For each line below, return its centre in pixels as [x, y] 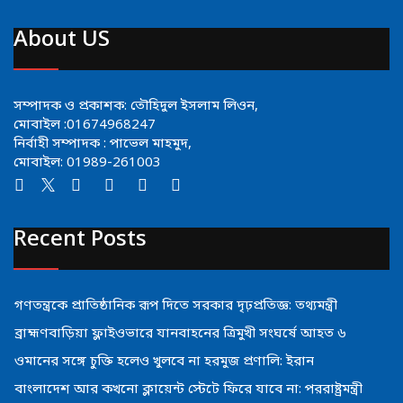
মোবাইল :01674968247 [85, 125]
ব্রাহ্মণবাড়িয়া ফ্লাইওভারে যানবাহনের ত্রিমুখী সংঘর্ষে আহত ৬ [180, 333]
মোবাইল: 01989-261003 [87, 163]
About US [62, 41]
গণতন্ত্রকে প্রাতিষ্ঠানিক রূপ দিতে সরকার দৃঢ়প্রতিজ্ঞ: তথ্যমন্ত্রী [176, 305]
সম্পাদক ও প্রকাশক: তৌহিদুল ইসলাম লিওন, [136, 107]
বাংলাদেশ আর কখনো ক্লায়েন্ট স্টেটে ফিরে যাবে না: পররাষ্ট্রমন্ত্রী [188, 389]
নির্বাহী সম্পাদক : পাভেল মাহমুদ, [103, 144]
